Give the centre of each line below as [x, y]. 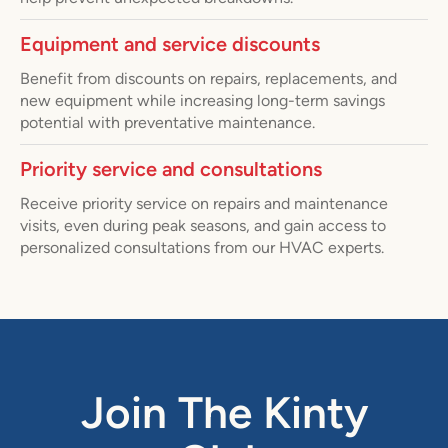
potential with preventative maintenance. [167, 122]
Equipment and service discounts [170, 43]
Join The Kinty [224, 412]
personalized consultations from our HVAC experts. [202, 247]
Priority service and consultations [171, 168]
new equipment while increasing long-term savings [202, 100]
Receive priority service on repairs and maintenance [204, 203]
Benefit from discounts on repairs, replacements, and [208, 78]
